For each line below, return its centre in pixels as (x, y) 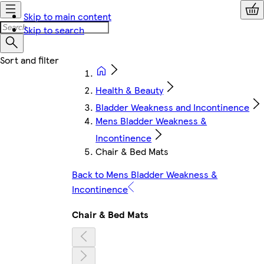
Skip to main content (67, 16)
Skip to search (54, 30)
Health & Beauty (130, 90)
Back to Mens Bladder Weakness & (145, 174)
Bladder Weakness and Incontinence (173, 107)
